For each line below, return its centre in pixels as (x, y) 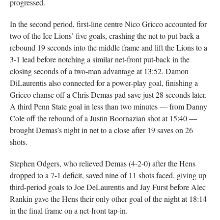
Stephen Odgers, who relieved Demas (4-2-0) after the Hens (102, 163)
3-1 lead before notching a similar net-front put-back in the (99, 59)
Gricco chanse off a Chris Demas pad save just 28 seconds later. (108, 95)
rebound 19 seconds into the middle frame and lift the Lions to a (108, 47)
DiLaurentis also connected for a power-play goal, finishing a (104, 83)
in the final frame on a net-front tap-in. (69, 210)
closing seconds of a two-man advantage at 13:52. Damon (99, 71)
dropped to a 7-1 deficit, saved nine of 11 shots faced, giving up (108, 175)
